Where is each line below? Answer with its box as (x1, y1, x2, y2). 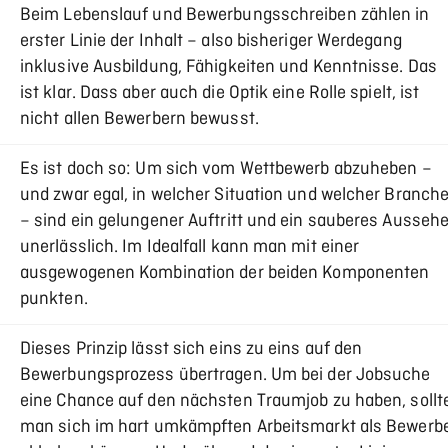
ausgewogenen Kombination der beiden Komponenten (20, 262, 430, 285)
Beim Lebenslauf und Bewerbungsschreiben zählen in (20, 4, 430, 27)
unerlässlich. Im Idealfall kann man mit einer (20, 236, 360, 259)
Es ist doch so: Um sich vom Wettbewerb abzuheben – (20, 158, 432, 181)
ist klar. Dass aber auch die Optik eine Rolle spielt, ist (20, 82, 420, 105)
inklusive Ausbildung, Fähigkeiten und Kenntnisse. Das (20, 56, 437, 79)
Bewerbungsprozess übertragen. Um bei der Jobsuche (20, 364, 431, 387)
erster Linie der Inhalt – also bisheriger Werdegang (20, 30, 402, 53)
